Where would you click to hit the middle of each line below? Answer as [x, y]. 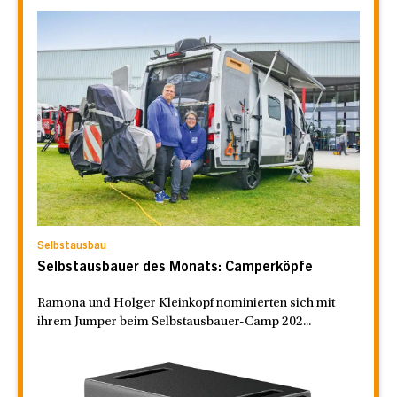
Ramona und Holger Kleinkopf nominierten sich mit [186, 303]
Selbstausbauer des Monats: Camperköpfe [175, 267]
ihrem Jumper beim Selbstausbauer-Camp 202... [174, 322]
